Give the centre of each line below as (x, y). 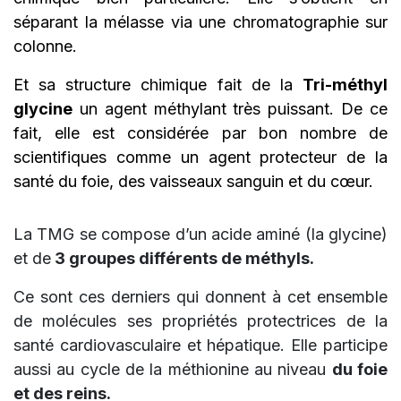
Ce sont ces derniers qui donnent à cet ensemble (200, 296)
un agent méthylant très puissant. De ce (230, 108)
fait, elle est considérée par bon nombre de (200, 132)
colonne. (47, 46)
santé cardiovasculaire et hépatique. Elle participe (200, 345)
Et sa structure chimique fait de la (158, 84)
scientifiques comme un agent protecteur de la (200, 157)
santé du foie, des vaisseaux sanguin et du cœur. (193, 181)
